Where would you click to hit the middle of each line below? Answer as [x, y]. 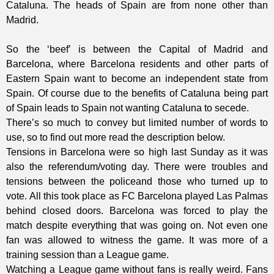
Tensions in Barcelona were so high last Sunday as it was [137, 152]
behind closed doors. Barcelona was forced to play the [137, 211]
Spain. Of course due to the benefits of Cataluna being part [137, 94]
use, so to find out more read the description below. [116, 138]
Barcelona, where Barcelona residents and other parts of [137, 64]
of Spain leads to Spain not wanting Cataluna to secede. [128, 108]
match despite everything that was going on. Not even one [137, 226]
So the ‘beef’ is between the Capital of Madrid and [137, 50]
